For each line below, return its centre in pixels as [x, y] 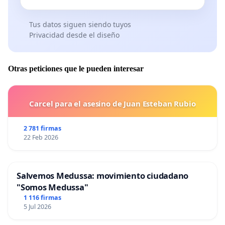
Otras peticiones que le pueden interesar [76, 69]
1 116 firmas [42, 198]
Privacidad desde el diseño [74, 35]
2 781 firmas [42, 129]
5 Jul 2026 [37, 207]
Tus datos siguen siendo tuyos [80, 24]
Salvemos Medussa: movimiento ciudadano [103, 176]
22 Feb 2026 [41, 138]
